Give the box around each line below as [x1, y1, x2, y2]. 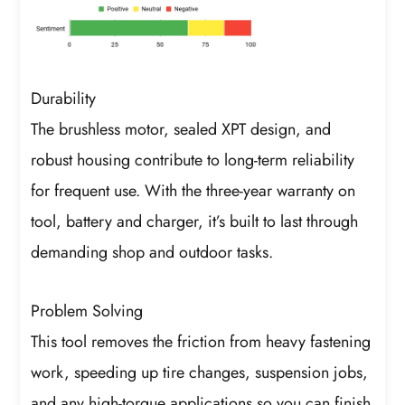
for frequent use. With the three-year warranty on [31, 178, 356, 202]
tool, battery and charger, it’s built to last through [31, 209, 359, 233]
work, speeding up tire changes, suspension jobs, [31, 361, 369, 385]
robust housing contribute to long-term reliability [31, 147, 355, 172]
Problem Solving [31, 299, 144, 324]
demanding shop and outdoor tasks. [31, 240, 274, 264]
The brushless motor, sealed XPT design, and [31, 117, 332, 141]
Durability [31, 86, 97, 110]
